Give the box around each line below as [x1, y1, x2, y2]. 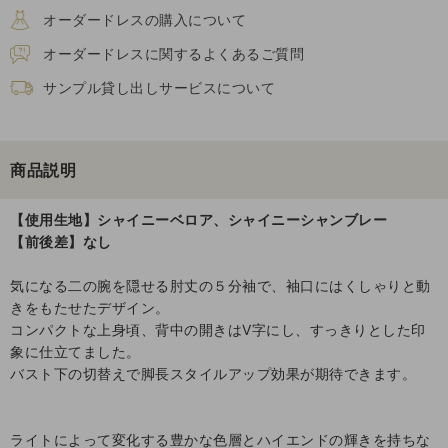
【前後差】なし [10, 233, 112, 251]
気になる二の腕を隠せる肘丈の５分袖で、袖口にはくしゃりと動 [10, 277, 431, 295]
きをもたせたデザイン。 [10, 299, 170, 317]
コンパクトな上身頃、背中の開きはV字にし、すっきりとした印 [10, 321, 426, 339]
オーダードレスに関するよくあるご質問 [43, 45, 304, 63]
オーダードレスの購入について [43, 11, 246, 29]
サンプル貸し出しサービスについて [43, 79, 275, 97]
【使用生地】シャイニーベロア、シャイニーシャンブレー [10, 211, 402, 229]
